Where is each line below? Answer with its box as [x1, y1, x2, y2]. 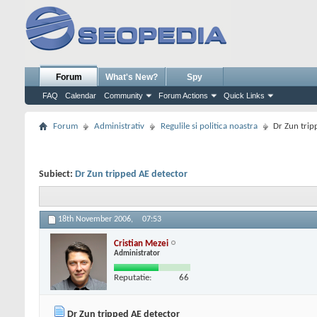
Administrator [114, 249, 160, 258]
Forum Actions [158, 91, 208, 100]
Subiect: [39, 169, 75, 180]
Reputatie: [114, 272, 151, 282]
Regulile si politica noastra [161, 122, 258, 131]
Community [104, 91, 143, 100]
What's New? [105, 72, 158, 82]
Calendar [65, 91, 96, 100]
